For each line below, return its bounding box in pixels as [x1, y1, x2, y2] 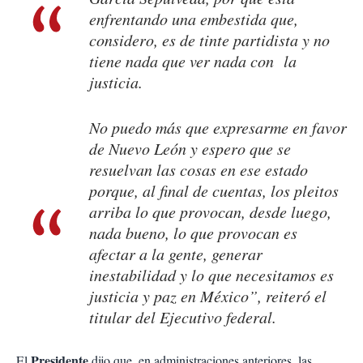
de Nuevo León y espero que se [89, 138, 291, 160]
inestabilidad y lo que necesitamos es [89, 264, 334, 286]
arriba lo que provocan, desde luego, [89, 201, 331, 223]
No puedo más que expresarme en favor [89, 117, 347, 139]
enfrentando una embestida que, [89, 8, 298, 30]
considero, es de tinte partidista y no [89, 29, 330, 51]
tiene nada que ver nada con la [89, 50, 297, 72]
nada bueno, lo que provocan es [89, 222, 297, 244]
